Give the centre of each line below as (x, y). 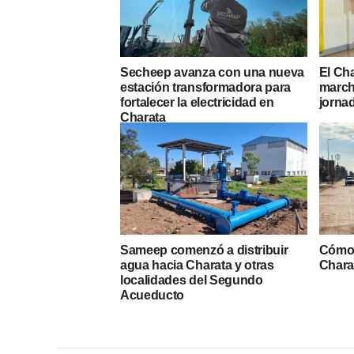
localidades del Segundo (192, 281)
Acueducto (153, 296)
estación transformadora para (206, 88)
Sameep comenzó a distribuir (204, 250)
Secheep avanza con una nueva (213, 73)
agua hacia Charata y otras (197, 265)
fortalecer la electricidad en (197, 103)
